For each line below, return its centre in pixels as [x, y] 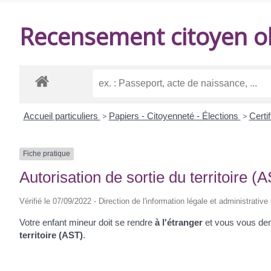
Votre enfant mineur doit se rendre [87, 222]
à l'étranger [179, 222]
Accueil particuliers [62, 116]
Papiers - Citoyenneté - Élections [175, 116]
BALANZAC [55, 53]
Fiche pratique [47, 154]
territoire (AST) [51, 235]
